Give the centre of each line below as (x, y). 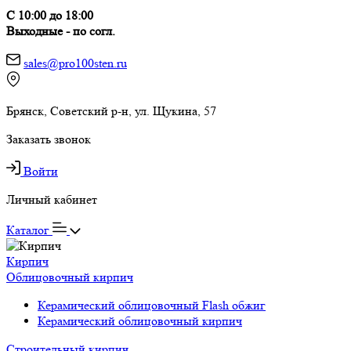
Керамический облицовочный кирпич (140, 321)
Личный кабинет (52, 199)
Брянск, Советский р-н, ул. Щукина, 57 (111, 111)
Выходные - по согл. (61, 31)
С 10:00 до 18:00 (50, 15)
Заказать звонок (49, 139)
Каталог (29, 230)
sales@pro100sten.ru (75, 63)
